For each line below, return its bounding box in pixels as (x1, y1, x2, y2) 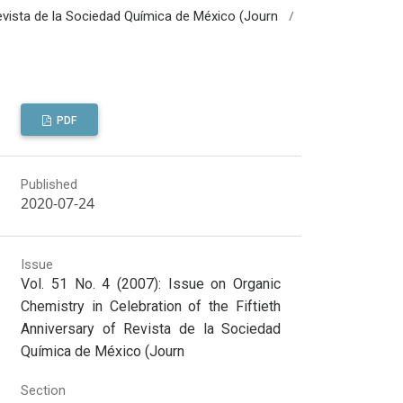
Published (21, 176, 78, 193)
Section (21, 381, 67, 399)
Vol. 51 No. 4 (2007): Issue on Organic (21, 275, 282, 293)
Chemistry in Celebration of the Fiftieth (21, 298, 282, 316)
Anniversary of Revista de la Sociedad (21, 320, 282, 338)
